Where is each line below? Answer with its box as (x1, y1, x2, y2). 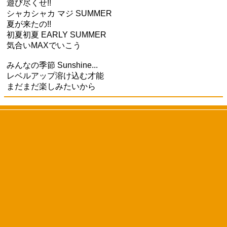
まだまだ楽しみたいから (7, 82, 96, 91)
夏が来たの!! (7, 20, 51, 28)
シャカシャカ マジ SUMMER (7, 9, 112, 18)
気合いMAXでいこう (7, 41, 81, 50)
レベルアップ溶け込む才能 (7, 71, 104, 80)
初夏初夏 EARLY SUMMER (7, 30, 106, 39)
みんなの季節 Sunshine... (7, 61, 98, 69)
